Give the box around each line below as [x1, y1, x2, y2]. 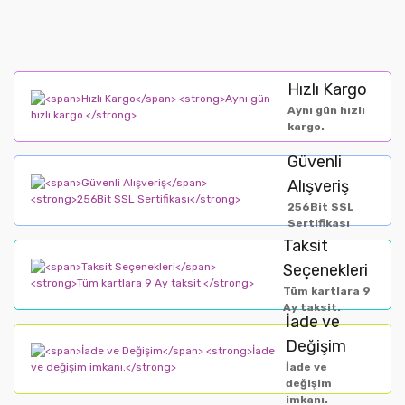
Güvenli [287, 151, 342, 172]
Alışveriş [287, 175, 349, 196]
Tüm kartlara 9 [283, 284, 372, 297]
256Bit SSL [287, 200, 354, 213]
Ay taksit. [283, 300, 342, 314]
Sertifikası [287, 216, 350, 230]
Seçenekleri [283, 259, 369, 280]
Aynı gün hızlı [287, 104, 366, 118]
